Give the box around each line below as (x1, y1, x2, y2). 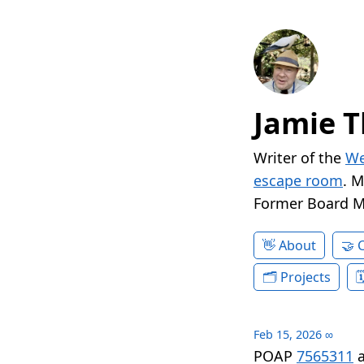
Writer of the (253, 148, 345, 168)
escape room (253, 171, 343, 191)
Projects (280, 268, 331, 287)
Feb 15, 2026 (253, 327, 322, 343)
